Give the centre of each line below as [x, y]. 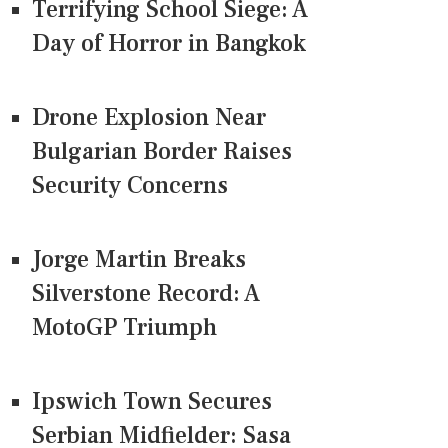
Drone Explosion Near [149, 118]
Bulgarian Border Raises [162, 152]
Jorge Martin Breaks [139, 260]
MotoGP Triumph [124, 328]
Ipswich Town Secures [152, 402]
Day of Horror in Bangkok [169, 44]
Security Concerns [130, 186]
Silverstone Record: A [146, 294]
